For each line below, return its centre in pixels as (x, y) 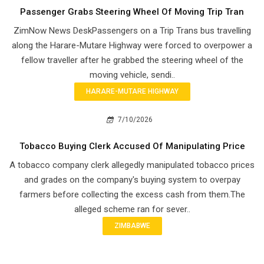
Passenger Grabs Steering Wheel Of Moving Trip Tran (132, 11)
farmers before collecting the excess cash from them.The (132, 194)
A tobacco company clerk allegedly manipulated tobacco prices (132, 165)
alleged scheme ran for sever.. (132, 209)
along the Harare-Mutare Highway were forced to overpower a (132, 45)
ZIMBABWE (132, 225)
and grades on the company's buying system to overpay (132, 179)
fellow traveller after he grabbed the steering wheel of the (132, 60)
